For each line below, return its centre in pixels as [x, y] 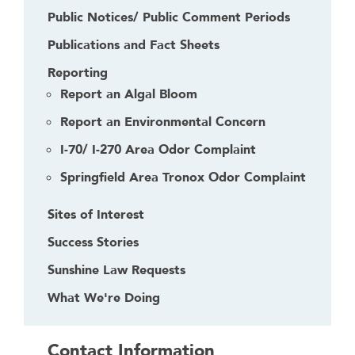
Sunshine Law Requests [116, 270]
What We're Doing [104, 298]
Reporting [78, 73]
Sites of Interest [96, 215]
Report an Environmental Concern [163, 122]
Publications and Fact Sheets [134, 45]
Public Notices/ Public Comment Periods [169, 17]
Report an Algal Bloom [129, 94]
